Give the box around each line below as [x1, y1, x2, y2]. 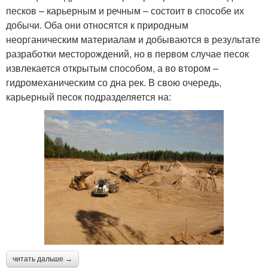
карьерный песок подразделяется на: [6, 90, 171, 104]
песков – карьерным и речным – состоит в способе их [6, 4, 244, 18]
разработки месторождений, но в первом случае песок [6, 47, 249, 61]
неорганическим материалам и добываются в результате [6, 32, 260, 47]
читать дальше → [13, 255, 72, 264]
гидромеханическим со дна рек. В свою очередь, [6, 75, 221, 90]
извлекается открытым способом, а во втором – [6, 61, 218, 75]
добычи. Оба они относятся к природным [6, 18, 188, 32]
